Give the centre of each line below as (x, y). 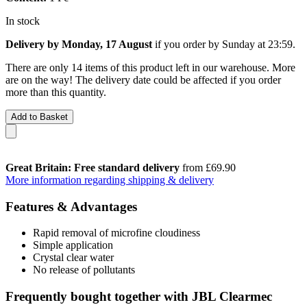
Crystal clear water (73, 258)
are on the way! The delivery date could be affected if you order (143, 79)
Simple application (73, 245)
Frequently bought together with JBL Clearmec (139, 296)
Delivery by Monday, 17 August (79, 44)
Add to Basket (39, 116)
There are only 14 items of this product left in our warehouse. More (150, 67)
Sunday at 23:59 (257, 44)
